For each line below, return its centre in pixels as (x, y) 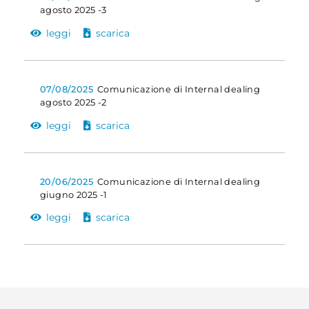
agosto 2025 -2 (73, 102)
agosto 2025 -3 (73, 10)
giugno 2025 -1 (73, 195)
